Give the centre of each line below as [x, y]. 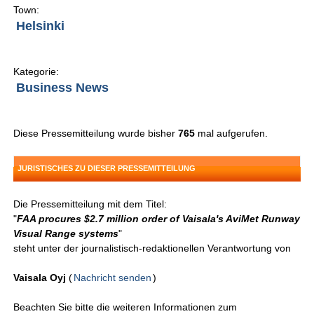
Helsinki [41, 26]
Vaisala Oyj [41, 278]
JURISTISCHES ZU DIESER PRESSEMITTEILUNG [107, 169]
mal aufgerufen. [232, 134]
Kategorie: [36, 72]
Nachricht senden [113, 278]
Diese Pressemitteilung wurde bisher [96, 134]
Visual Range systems [66, 234]
